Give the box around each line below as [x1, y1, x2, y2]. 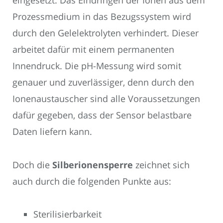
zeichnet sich [133, 158, 190, 171]
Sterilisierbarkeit [33, 208, 102, 221]
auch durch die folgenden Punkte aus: [12, 175, 171, 187]
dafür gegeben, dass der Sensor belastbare [12, 109, 192, 121]
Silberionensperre [52, 158, 133, 171]
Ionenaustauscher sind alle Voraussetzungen [12, 93, 200, 105]
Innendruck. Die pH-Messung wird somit [12, 60, 181, 72]
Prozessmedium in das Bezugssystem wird [12, 10, 191, 23]
